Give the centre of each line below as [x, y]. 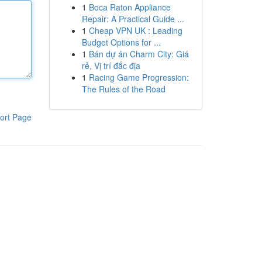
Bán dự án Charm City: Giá [139, 54]
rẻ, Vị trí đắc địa [111, 65]
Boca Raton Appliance [130, 7]
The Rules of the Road [123, 89]
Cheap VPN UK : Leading [135, 30]
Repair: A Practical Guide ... [133, 19]
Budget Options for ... [121, 42]
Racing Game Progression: [139, 77]
